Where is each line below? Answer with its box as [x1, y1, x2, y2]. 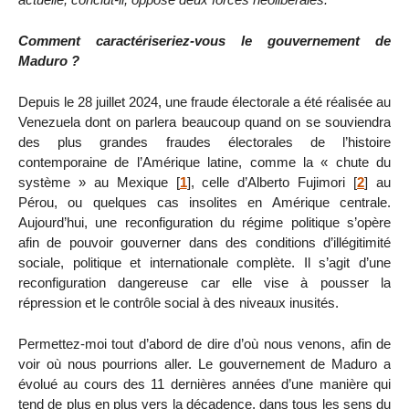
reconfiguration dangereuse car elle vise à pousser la [18, 274, 391, 290]
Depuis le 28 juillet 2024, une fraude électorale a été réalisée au [18, 93, 391, 110]
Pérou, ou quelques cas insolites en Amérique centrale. [18, 194, 391, 210]
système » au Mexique [18, 173, 168, 190]
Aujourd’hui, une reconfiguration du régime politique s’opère [18, 214, 391, 230]
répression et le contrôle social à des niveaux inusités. [18, 294, 339, 310]
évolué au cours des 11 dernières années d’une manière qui [18, 375, 391, 392]
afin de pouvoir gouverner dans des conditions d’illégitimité [18, 234, 391, 250]
